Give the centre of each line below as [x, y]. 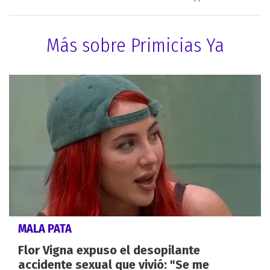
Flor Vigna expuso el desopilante [109, 250]
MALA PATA [45, 229]
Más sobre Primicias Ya [135, 45]
